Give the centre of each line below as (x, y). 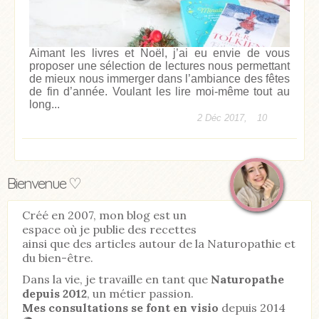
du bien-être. (58, 258)
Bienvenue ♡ (44, 183)
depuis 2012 (54, 294)
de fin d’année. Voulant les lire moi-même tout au (159, 91)
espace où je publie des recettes (109, 230)
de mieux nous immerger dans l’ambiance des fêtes (159, 78)
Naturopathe (246, 279)
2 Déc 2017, (224, 117)
